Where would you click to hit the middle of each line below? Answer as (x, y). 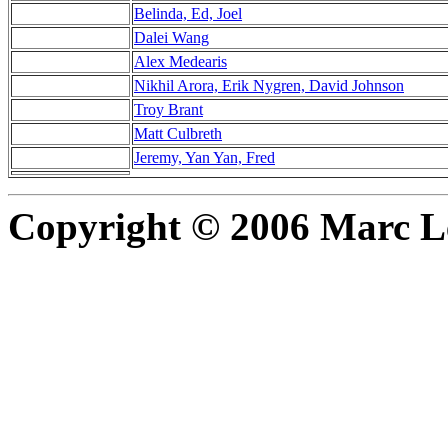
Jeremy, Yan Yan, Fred (204, 158)
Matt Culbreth (178, 134)
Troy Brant (168, 110)
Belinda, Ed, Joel (188, 14)
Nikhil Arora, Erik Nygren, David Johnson (269, 86)
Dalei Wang (171, 38)
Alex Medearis (180, 62)
